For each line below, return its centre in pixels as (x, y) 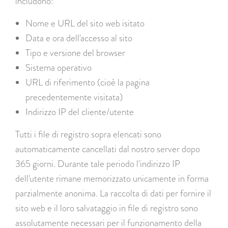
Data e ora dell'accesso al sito (79, 38)
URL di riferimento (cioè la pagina (88, 82)
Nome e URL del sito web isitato (85, 23)
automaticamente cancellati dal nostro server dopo (108, 149)
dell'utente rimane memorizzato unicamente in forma (112, 178)
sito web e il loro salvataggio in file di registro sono (107, 208)
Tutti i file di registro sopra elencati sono (88, 134)
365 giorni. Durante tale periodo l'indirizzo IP (98, 163)
